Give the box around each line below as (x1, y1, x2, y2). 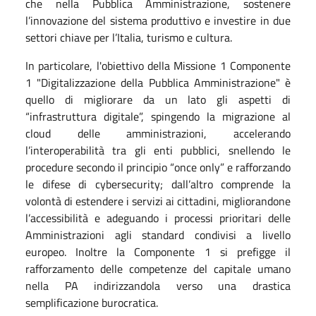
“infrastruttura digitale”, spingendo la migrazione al (25, 107, 291, 125)
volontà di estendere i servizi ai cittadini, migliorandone (25, 192, 291, 209)
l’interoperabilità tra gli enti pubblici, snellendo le (25, 141, 291, 159)
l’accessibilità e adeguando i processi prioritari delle (25, 209, 291, 226)
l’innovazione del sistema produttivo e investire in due (25, 11, 291, 29)
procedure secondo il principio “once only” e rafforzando (25, 158, 291, 176)
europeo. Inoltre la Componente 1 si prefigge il (25, 243, 291, 260)
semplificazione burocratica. (25, 293, 158, 311)
